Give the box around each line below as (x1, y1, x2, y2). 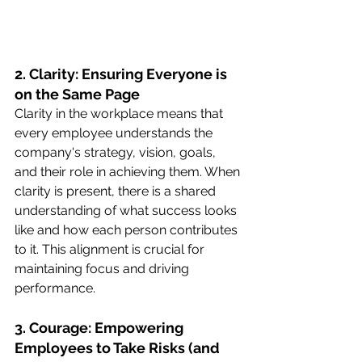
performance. (15, 280, 95, 297)
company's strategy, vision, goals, (15, 145, 219, 161)
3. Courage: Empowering (15, 319, 187, 337)
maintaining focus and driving (15, 261, 192, 277)
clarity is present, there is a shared (15, 183, 219, 200)
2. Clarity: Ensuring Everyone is (15, 65, 230, 83)
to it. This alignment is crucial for (15, 242, 208, 258)
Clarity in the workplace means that (15, 106, 226, 122)
